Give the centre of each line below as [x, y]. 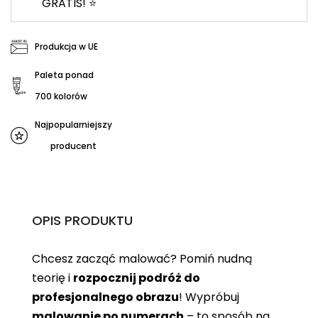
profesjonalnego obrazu [105, 297]
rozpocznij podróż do [137, 278]
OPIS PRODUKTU [82, 221]
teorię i [53, 278]
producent [73, 146]
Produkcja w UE [66, 47]
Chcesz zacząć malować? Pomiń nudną [142, 259]
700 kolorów [61, 97]
